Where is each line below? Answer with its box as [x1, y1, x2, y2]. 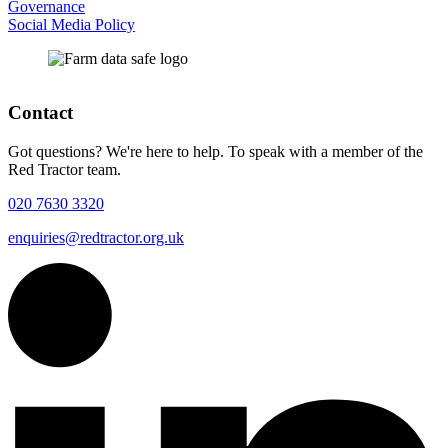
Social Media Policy [8, 15, 135, 33]
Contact [8, 102, 73, 124]
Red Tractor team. [8, 160, 121, 178]
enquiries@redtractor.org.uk [8, 228, 184, 246]
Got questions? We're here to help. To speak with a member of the [8, 142, 423, 160]
